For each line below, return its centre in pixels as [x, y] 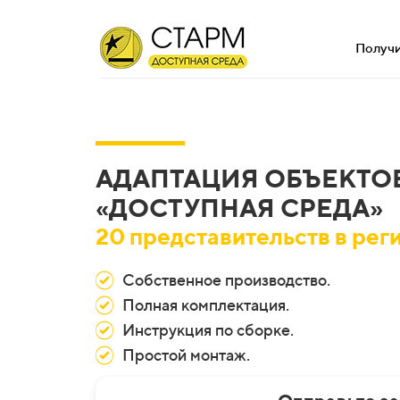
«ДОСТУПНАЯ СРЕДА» [239, 208]
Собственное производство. [226, 280]
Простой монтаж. [186, 355]
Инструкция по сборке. [208, 330]
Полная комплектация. [206, 305]
